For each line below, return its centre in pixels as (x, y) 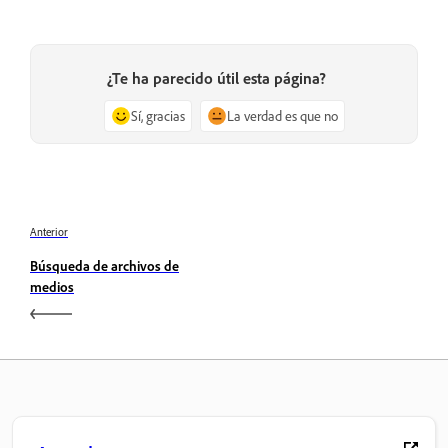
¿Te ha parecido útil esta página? (216, 77)
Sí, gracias (157, 115)
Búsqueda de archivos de (104, 266)
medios (52, 287)
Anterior (49, 232)
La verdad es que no (282, 115)
